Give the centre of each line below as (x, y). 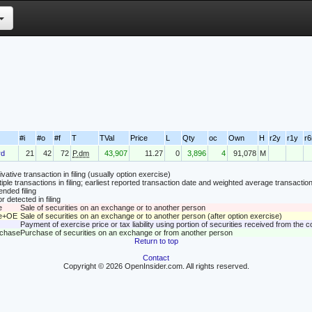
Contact (156, 258)
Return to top (156, 241)
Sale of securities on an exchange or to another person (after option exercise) (151, 216)
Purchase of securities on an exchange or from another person (126, 233)
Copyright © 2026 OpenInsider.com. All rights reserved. (156, 266)
